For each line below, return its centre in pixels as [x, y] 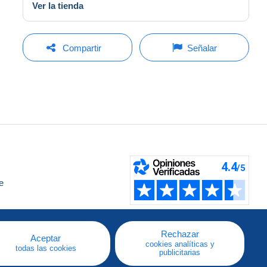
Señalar [202, 48]
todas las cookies [46, 248]
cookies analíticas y [180, 244]
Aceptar [46, 238]
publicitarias [180, 252]
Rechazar [180, 234]
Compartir [82, 48]
